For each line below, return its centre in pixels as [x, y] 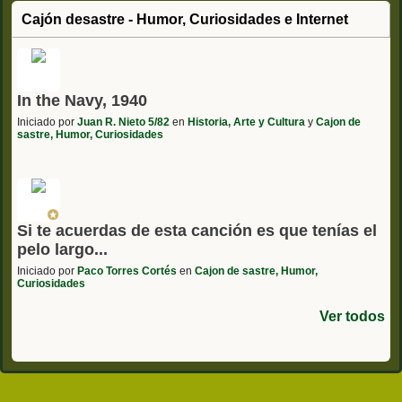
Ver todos [352, 317]
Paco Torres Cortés [127, 271]
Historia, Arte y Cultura [246, 122]
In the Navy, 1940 [82, 101]
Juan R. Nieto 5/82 [123, 122]
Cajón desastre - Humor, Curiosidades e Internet [185, 20]
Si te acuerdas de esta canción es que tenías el [197, 231]
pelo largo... [62, 250]
